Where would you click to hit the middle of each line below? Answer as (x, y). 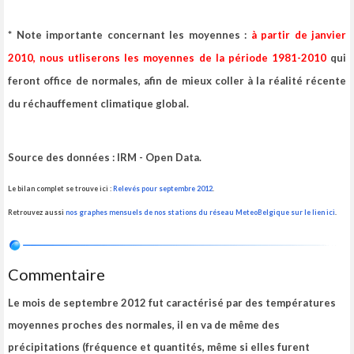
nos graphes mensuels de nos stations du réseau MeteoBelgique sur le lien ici (200, 213)
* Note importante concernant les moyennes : (127, 35)
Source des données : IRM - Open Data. (105, 158)
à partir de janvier (296, 35)
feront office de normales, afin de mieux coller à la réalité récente (177, 81)
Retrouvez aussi (37, 213)
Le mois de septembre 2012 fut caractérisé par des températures (172, 303)
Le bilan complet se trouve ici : (60, 189)
